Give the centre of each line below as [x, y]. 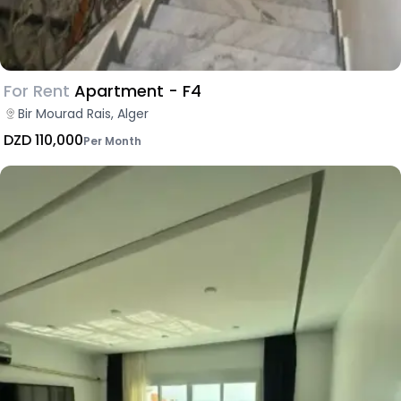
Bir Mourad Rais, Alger [83, 113]
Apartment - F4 [138, 90]
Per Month [112, 141]
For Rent [37, 90]
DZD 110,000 [43, 140]
